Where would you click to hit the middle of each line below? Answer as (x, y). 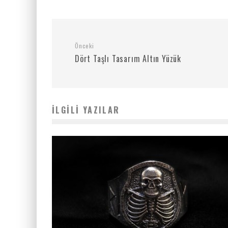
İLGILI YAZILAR (86, 110)
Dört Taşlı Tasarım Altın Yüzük (128, 59)
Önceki (84, 46)
